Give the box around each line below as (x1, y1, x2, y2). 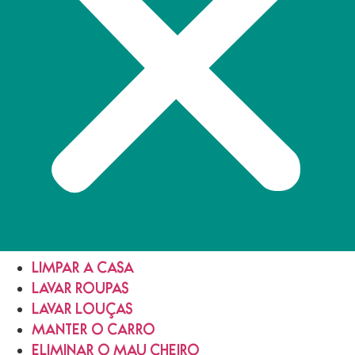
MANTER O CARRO (32, 326, 155, 339)
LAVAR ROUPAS (32, 284, 129, 298)
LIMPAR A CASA (32, 264, 134, 277)
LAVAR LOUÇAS (32, 305, 133, 319)
